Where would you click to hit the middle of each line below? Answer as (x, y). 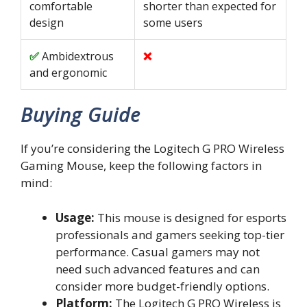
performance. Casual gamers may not (158, 251)
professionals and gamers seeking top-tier (170, 234)
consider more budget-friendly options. (162, 286)
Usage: (75, 217)
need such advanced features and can (158, 269)
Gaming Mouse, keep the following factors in (141, 165)
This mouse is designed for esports (191, 217)
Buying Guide (81, 114)
